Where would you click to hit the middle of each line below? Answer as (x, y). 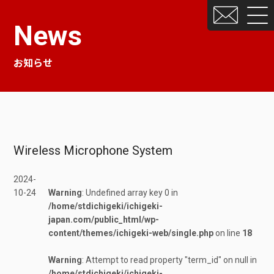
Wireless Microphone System (93, 150)
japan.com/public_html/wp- (104, 220)
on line (228, 233)
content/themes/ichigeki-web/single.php (131, 233)
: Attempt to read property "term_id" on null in (170, 260)
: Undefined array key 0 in (130, 193)
